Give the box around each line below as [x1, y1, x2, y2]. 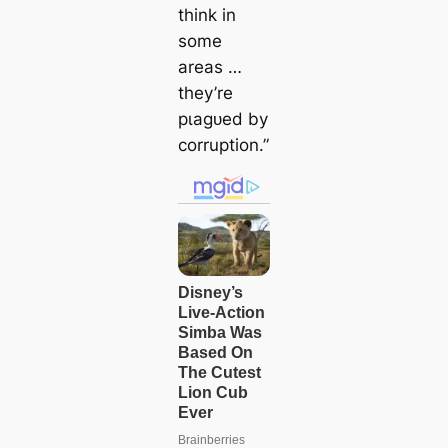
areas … [177, 56, 242, 77]
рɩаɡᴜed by [177, 108, 268, 129]
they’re [177, 82, 233, 103]
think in [177, 4, 236, 25]
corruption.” [177, 134, 269, 155]
